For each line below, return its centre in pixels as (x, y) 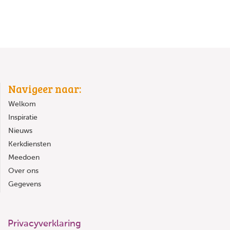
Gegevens (25, 185)
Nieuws (20, 131)
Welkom (22, 104)
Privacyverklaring (44, 224)
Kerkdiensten (30, 145)
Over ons (23, 171)
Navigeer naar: (45, 89)
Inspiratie (23, 118)
